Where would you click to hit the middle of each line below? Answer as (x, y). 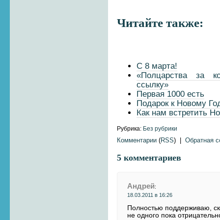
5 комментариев (149, 157)
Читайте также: (160, 23)
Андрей (141, 186)
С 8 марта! (157, 66)
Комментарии (137, 140)
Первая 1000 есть (171, 94)
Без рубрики (160, 128)
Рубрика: (130, 128)
